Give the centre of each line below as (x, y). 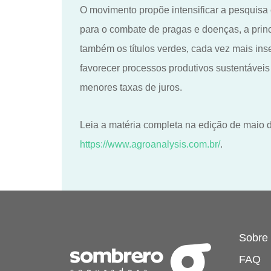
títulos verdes (157, 48)
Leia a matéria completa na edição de (162, 125)
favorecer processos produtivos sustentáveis (175, 68)
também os (103, 48)
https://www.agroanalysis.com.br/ (150, 144)
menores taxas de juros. (131, 87)
